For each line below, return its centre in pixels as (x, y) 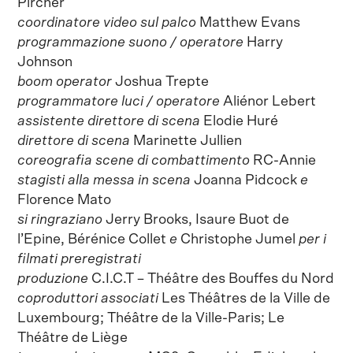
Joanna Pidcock (246, 180)
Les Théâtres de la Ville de (245, 298)
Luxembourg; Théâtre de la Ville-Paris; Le (151, 318)
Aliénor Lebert (273, 101)
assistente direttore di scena (109, 121)
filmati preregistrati (80, 259)
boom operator (65, 82)
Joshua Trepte (165, 82)
